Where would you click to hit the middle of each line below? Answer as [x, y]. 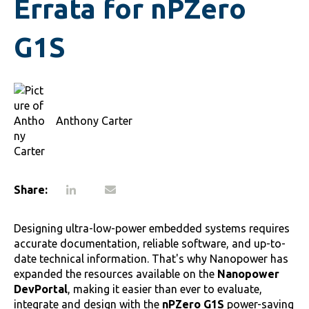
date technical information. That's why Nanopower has [151, 259]
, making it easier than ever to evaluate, [165, 289]
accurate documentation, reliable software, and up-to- [150, 244]
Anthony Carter [94, 120]
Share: [31, 190]
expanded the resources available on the [116, 274]
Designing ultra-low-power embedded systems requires [152, 229]
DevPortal [41, 289]
